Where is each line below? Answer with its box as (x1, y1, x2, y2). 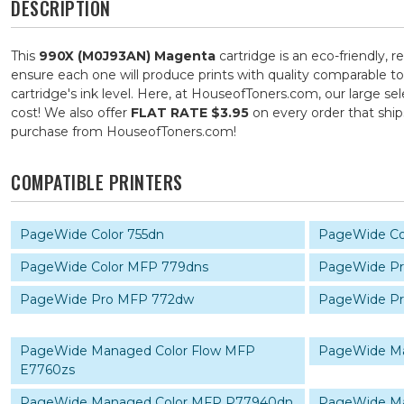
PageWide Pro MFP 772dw (20, 291, 194, 308)
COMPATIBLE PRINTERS (11, 169, 183, 196)
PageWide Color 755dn (20, 226, 164, 243)
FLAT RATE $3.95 (131, 105, 249, 121)
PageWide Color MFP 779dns (20, 259, 208, 275)
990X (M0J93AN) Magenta (39, 48, 216, 64)
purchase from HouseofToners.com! (11, 124, 236, 140)
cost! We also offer (11, 105, 131, 121)
